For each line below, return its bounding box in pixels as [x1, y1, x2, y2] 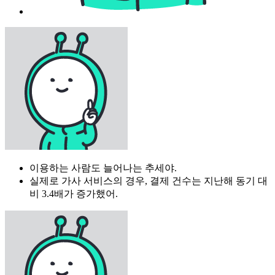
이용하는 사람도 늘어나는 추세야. [29, 162, 177, 173]
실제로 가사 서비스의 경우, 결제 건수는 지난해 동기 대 [29, 175, 268, 186]
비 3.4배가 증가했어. [29, 188, 118, 199]
